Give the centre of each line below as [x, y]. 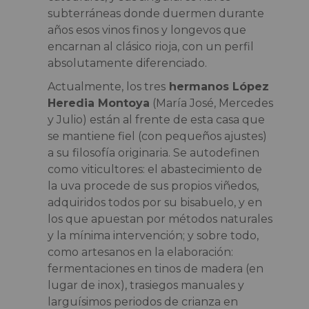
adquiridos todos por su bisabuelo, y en [154, 202]
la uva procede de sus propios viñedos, [153, 186]
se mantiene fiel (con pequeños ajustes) [157, 136]
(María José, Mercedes [211, 103]
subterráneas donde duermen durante [156, 13]
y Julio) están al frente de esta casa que [156, 119]
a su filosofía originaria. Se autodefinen [153, 152]
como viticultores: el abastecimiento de [154, 169]
